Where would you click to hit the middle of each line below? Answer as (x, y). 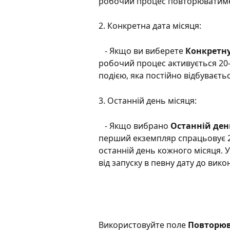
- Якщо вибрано (138, 126)
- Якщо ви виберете (145, 51)
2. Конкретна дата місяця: (150, 26)
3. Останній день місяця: (148, 100)
